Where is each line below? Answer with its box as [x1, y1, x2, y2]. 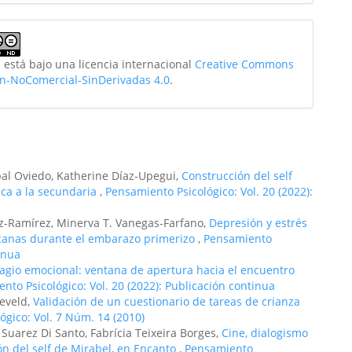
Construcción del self [181, 168, 292, 183]
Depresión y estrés [209, 215, 307, 230]
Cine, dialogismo [222, 325, 308, 340]
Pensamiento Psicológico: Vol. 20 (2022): [105, 184, 313, 199]
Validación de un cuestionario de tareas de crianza [33, 294, 300, 309]
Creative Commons [195, 57, 295, 71]
